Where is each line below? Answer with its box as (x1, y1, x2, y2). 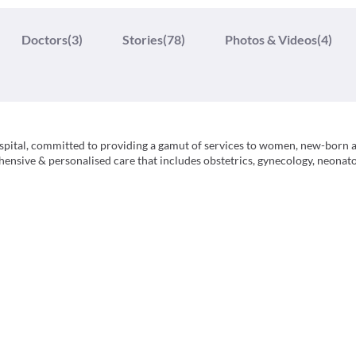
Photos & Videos (225, 32, 317, 47)
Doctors (21, 32, 68, 47)
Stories (122, 32, 163, 47)
